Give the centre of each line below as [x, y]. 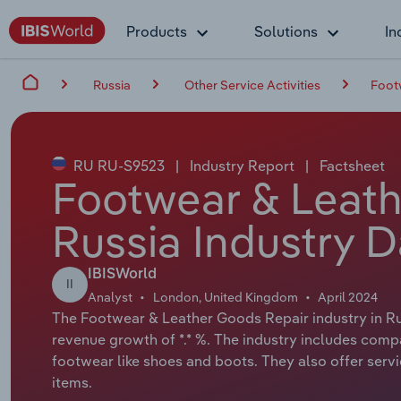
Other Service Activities [252, 85]
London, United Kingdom [225, 297]
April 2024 [348, 297]
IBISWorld [122, 274]
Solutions [286, 31]
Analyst [110, 297]
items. [72, 382]
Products [157, 31]
